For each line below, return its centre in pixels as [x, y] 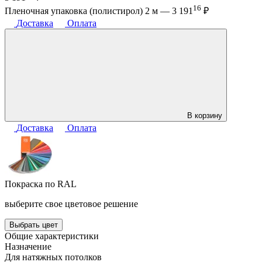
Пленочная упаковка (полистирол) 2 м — [88, 11]
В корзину [205, 116]
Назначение [28, 247]
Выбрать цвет [34, 225]
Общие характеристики [52, 236]
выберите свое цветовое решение [71, 204]
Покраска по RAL [41, 184]
